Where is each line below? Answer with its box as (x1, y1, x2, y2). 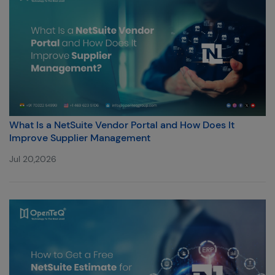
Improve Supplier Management (9, 131, 150, 144)
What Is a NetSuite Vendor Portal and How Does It (9, 118, 234, 131)
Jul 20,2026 (9, 153, 56, 165)
